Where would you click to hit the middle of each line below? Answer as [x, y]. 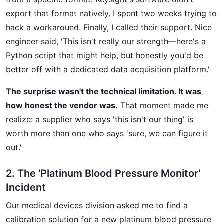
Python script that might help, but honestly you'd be [105, 55]
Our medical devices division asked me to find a [97, 205]
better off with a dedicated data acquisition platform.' [108, 69]
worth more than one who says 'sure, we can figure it [107, 133]
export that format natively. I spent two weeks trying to [111, 13]
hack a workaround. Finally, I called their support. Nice [109, 27]
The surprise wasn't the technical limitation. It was [104, 91]
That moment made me [163, 105]
